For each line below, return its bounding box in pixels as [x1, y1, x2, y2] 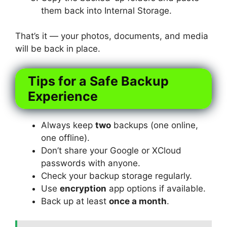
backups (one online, [111, 120, 198, 130]
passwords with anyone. [41, 158, 140, 168]
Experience [28, 88, 98, 104]
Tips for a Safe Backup [28, 73, 169, 89]
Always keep [41, 120, 95, 130]
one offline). [41, 132, 90, 143]
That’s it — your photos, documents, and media [15, 31, 208, 42]
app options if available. [106, 183, 206, 194]
